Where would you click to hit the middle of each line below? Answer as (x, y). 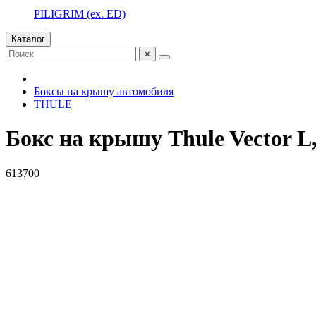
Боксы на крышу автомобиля (104, 91)
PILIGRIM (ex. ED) (80, 14)
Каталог (28, 39)
